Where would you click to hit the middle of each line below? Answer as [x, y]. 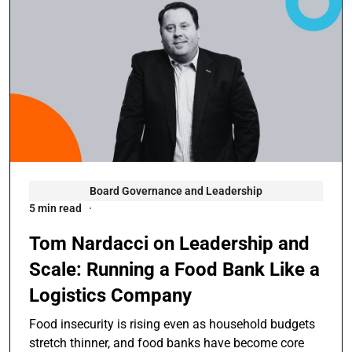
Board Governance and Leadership [176, 191]
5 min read [55, 208]
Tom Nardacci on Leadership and [169, 243]
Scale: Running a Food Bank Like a [174, 269]
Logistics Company [110, 295]
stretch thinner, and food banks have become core [167, 343]
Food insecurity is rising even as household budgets [172, 324]
